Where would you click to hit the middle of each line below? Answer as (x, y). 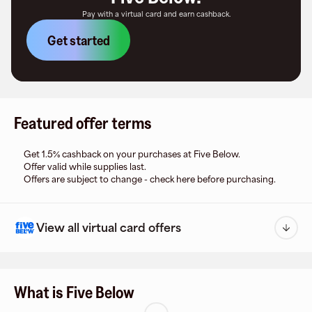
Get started (78, 40)
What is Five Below (74, 292)
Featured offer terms (83, 123)
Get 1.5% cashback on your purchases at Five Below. (132, 154)
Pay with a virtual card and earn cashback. (156, 14)
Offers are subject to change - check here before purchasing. (150, 179)
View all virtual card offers (109, 228)
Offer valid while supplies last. (85, 167)
